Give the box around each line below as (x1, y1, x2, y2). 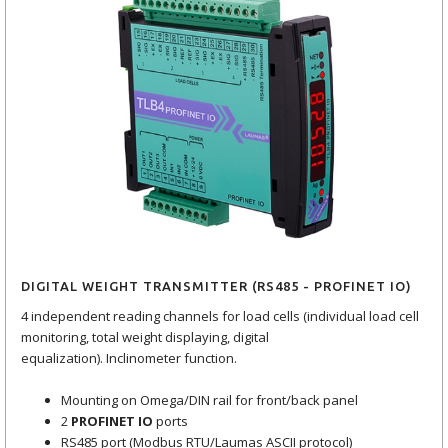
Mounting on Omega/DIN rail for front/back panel (61, 391, 358, 410)
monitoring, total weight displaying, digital (21, 328, 269, 347)
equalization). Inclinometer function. (21, 349, 237, 368)
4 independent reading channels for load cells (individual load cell (21, 307, 419, 326)
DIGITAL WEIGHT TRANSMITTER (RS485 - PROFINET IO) (21, 279, 412, 294)
